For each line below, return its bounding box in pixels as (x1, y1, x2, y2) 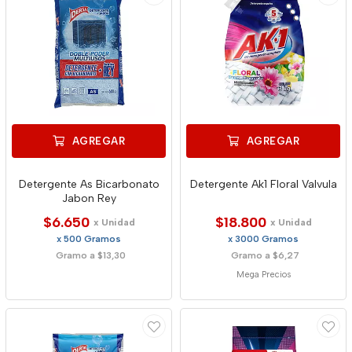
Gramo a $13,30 (56, 250, 126, 261)
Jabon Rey (61, 192, 116, 205)
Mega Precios (236, 269, 291, 280)
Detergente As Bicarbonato (18, 178, 159, 191)
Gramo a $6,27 (231, 250, 299, 261)
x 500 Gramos (57, 233, 121, 244)
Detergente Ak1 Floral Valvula (189, 178, 337, 191)
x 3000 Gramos (228, 233, 299, 244)
